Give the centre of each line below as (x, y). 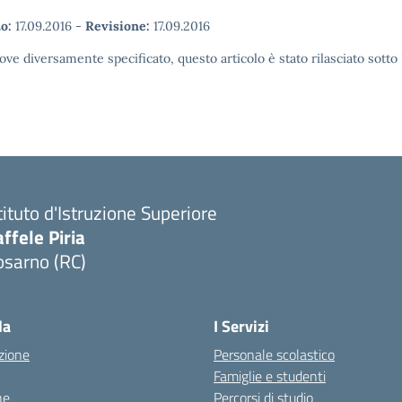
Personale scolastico (274, 355)
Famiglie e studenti (270, 376)
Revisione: (118, 26)
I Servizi (241, 327)
